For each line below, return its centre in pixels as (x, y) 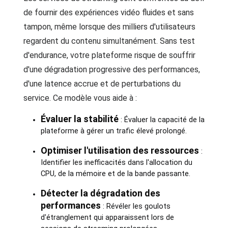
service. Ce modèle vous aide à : (80, 98)
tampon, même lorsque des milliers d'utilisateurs (109, 27)
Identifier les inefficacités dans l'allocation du (116, 163)
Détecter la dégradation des (100, 193)
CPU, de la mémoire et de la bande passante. (115, 174)
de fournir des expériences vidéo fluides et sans (109, 12)
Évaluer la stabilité (79, 119)
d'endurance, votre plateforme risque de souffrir (109, 55)
